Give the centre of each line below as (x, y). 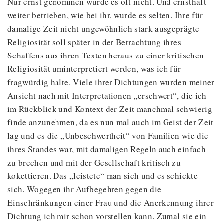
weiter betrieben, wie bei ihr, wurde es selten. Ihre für (105, 15)
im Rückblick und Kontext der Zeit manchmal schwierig (110, 109)
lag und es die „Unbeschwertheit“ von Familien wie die (108, 136)
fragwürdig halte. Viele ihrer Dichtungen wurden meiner (111, 82)
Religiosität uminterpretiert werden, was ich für (94, 69)
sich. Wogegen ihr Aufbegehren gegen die (84, 189)
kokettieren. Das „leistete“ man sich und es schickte (103, 176)
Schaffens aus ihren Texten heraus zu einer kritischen (106, 55)
